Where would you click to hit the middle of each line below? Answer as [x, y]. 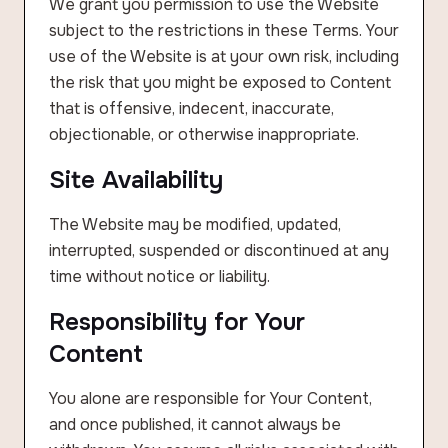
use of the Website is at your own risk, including [224, 56]
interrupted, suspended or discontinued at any [219, 250]
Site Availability [136, 180]
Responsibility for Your [177, 322]
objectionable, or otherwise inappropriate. [204, 134]
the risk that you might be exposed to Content [220, 82]
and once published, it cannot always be [195, 424]
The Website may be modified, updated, [195, 224]
